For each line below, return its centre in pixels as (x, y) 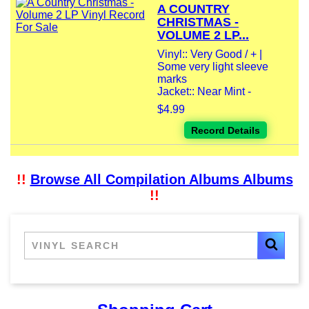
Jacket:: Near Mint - (204, 92)
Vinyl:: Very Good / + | (210, 54)
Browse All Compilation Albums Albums (161, 180)
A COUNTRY (193, 9)
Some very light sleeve (213, 67)
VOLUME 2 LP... (203, 36)
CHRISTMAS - (198, 22)
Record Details (225, 131)
